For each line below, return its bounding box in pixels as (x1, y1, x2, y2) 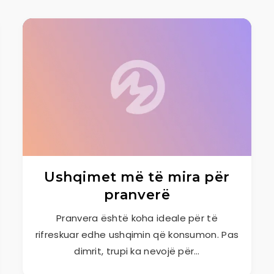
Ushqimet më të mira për (44, 169, 230, 185)
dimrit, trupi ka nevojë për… (74, 245, 200, 257)
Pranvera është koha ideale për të (56, 212, 218, 224)
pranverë (103, 187, 171, 203)
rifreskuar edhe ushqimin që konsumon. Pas (35, 228, 239, 241)
